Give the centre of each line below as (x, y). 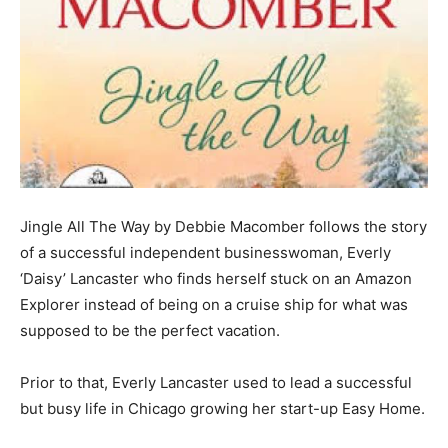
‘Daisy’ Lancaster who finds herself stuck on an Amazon (216, 278)
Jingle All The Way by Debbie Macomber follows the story (223, 226)
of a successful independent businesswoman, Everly (205, 252)
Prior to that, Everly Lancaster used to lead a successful (216, 382)
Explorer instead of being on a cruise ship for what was (214, 304)
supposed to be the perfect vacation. (150, 330)
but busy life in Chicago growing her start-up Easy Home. (222, 408)
